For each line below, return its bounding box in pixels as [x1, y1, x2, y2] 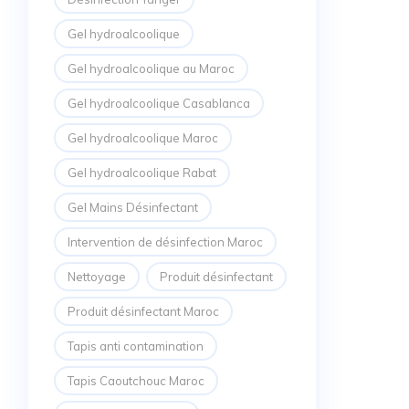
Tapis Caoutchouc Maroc [68, 373, 204, 389]
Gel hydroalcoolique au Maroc [68, 61, 235, 77]
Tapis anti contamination [68, 339, 204, 354]
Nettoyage [68, 269, 126, 285]
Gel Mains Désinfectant [68, 200, 198, 215]
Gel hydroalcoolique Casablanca [68, 96, 250, 111]
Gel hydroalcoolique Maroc [68, 131, 218, 146]
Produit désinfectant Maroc [68, 304, 219, 320]
